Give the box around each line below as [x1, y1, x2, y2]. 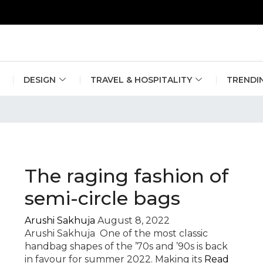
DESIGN [23, 75, 56, 85]
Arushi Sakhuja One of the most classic [25, 228, 208, 239]
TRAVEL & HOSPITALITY [90, 75, 192, 85]
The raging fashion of [25, 164, 229, 187]
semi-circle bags [25, 187, 181, 210]
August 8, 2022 [97, 215, 170, 226]
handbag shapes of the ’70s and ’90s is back [25, 241, 228, 252]
